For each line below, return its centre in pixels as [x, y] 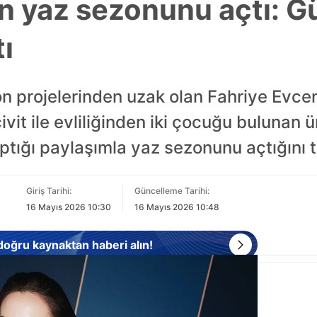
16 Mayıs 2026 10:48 [177, 207]
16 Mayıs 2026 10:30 [69, 207]
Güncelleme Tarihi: [172, 191]
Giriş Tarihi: [49, 191]
